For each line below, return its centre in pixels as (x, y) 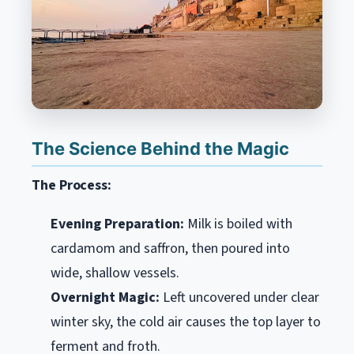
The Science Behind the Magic (160, 149)
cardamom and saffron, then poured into (170, 249)
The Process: (72, 185)
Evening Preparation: (117, 224)
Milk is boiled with (238, 224)
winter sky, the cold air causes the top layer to (186, 322)
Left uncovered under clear (239, 298)
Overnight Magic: (105, 298)
